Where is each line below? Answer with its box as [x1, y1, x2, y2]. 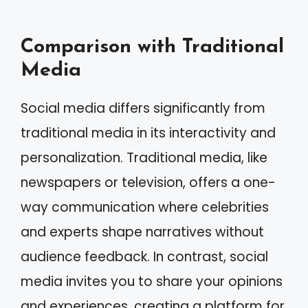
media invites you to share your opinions [21, 272, 283, 291]
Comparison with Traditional [21, 37, 284, 57]
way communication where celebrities [21, 198, 269, 217]
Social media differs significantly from [21, 99, 265, 118]
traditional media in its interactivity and [21, 124, 276, 142]
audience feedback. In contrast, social [21, 247, 268, 266]
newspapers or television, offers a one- [21, 173, 276, 192]
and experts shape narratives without [21, 223, 264, 241]
